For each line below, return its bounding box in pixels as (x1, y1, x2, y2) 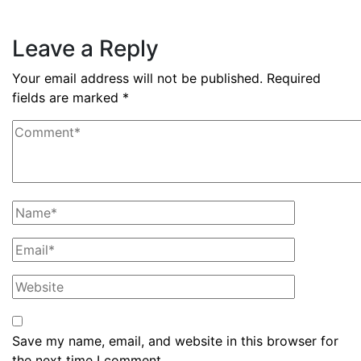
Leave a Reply (12, 35, 159, 62)
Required (267, 70, 321, 86)
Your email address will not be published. (12, 70, 263, 86)
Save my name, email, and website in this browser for (12, 333, 338, 349)
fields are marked (12, 89, 122, 106)
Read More (23, 12, 89, 28)
